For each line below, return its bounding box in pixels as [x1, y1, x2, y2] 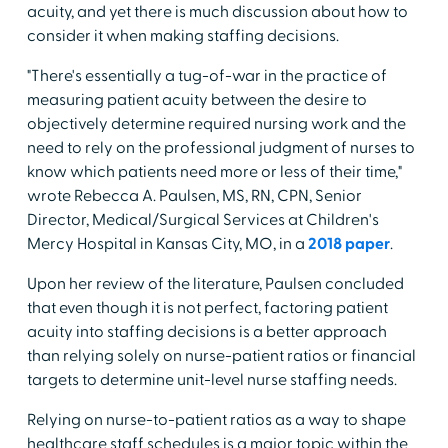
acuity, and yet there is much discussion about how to [26, 2, 408, 23]
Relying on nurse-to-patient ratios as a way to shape [26, 410, 406, 431]
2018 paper [307, 234, 390, 255]
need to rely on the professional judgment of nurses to [26, 138, 415, 159]
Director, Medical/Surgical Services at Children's [26, 210, 379, 231]
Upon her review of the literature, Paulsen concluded [26, 274, 404, 295]
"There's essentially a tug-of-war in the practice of [26, 66, 387, 87]
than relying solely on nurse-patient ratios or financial [26, 346, 416, 367]
